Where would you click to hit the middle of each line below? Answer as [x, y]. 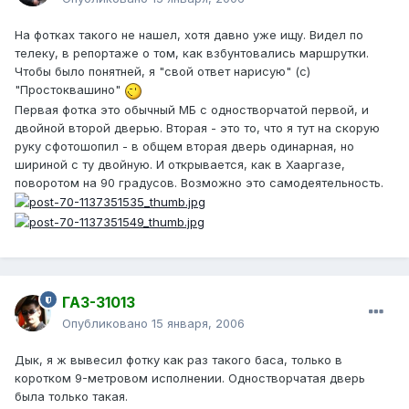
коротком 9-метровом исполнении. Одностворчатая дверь [190, 378]
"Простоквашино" [69, 90]
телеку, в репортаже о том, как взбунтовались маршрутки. [192, 53]
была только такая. [71, 397]
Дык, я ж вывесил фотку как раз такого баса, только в [178, 360]
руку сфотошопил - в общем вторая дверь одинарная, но [184, 146]
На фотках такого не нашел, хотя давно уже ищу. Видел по [189, 35]
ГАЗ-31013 [99, 303]
